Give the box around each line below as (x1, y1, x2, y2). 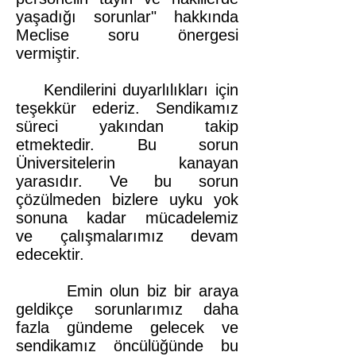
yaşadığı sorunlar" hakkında (16, 8, 238, 25)
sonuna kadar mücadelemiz (16, 209, 238, 226)
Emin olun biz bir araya (16, 282, 238, 300)
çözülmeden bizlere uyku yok (16, 191, 238, 208)
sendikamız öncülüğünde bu (16, 337, 238, 354)
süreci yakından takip (16, 118, 238, 135)
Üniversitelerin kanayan (16, 154, 238, 172)
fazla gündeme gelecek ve (16, 319, 238, 336)
